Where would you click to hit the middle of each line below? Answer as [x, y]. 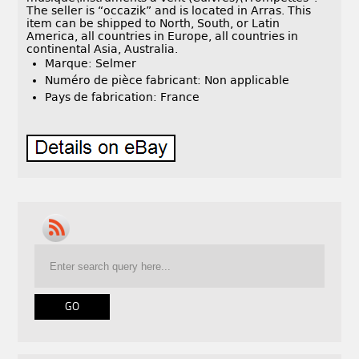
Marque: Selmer [91, 64]
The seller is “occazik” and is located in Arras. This [169, 11]
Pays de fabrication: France [123, 97]
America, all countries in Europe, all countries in [163, 36]
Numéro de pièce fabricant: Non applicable [167, 81]
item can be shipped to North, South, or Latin [153, 24]
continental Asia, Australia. [103, 49]
